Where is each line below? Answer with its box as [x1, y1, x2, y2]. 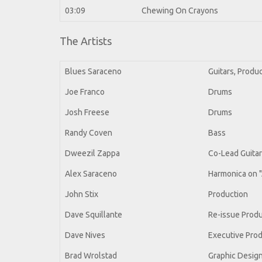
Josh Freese [65, 108, 109, 118]
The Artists [60, 35, 112, 47]
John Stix [65, 189, 98, 199]
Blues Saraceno [65, 67, 122, 77]
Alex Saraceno [65, 169, 117, 179]
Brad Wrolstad [65, 251, 117, 261]
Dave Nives [65, 230, 105, 240]
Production [208, 189, 248, 199]
